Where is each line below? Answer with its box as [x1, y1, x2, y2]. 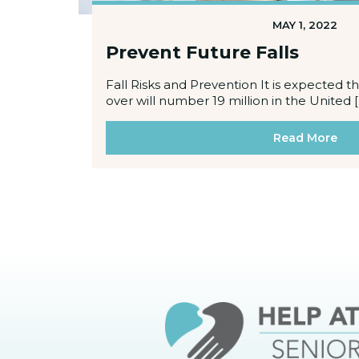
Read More [272, 131, 337, 146]
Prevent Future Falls [105, 42, 299, 64]
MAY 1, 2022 [272, 18, 338, 32]
